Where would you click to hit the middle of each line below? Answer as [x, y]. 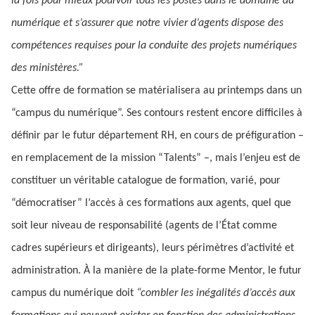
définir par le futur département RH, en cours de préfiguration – [157, 136]
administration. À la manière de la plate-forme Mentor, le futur [156, 271]
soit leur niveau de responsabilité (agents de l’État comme [144, 226]
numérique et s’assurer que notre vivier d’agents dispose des [147, 23]
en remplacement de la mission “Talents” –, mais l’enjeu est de [156, 158]
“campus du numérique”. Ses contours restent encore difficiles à [157, 113]
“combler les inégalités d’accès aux [216, 293]
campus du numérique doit [74, 293]
